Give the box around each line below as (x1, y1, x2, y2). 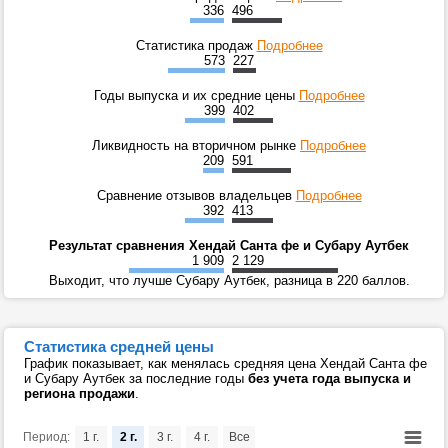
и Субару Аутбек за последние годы (24, 370, 248, 386)
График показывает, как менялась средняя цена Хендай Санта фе (24, 355, 427, 371)
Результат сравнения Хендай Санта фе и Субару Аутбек (49, 237, 409, 253)
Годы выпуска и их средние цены (93, 87, 299, 103)
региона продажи (24, 385, 135, 401)
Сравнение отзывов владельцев (96, 187, 296, 203)
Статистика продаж (135, 37, 257, 53)
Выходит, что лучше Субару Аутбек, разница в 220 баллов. (48, 272, 410, 288)
